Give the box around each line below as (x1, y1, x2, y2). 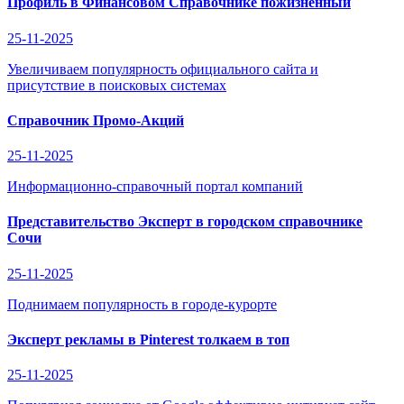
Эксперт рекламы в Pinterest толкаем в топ (7, 331, 289, 347)
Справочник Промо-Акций (7, 112, 184, 128)
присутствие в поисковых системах (7, 77, 226, 93)
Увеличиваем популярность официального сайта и (7, 60, 318, 77)
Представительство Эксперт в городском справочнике (7, 214, 363, 230)
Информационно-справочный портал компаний (7, 179, 303, 195)
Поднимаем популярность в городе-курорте (7, 296, 277, 312)
